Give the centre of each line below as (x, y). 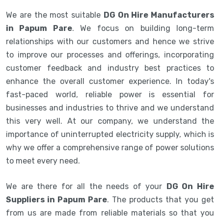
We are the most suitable (55, 15)
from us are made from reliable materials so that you (110, 213)
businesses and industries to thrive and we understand (110, 108)
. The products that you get (161, 199)
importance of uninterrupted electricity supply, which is (110, 134)
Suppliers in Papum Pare (56, 199)
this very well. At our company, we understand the (110, 121)
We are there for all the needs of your (86, 186)
